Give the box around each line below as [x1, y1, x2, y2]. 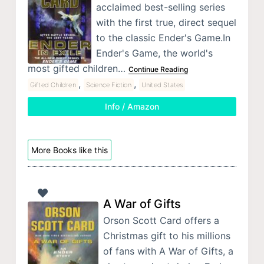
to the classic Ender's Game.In [95, 31, 230, 44]
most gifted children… [27, 62, 128, 74]
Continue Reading [128, 64, 188, 74]
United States [141, 80, 183, 89]
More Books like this [31, 144, 108, 155]
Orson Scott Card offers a [103, 214, 219, 227]
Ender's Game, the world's [95, 47, 213, 59]
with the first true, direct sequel [95, 16, 236, 28]
